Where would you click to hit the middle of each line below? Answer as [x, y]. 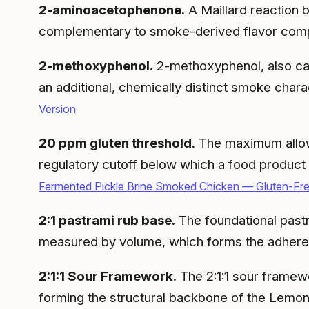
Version [57, 109]
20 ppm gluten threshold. [117, 143]
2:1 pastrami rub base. [107, 220]
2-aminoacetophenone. [112, 10]
